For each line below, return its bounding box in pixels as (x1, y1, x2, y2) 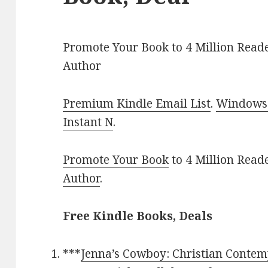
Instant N (63, 114, 114, 130)
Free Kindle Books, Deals (63, 208, 213, 224)
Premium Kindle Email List (63, 96, 211, 112)
